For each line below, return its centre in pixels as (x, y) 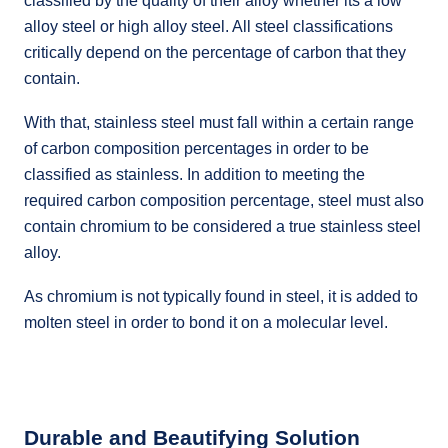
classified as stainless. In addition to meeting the (194, 174)
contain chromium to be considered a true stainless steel (222, 226)
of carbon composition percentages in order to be (196, 148)
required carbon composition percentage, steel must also (224, 200)
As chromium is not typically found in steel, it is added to (221, 296)
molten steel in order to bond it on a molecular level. (206, 322)
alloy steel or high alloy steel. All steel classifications (208, 26)
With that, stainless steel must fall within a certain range (219, 122)
